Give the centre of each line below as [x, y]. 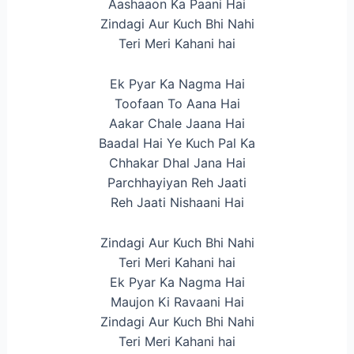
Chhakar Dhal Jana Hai [177, 162]
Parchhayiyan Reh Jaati [177, 182]
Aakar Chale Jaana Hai [177, 123]
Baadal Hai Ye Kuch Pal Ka [177, 143]
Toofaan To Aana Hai [177, 103]
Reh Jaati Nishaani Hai [177, 202]
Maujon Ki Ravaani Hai [177, 301]
